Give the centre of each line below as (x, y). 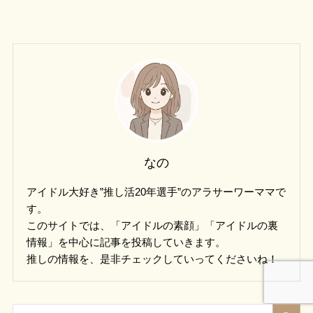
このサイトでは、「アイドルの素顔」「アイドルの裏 (153, 225)
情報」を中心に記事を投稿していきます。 (126, 242)
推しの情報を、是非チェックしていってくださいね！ (153, 259)
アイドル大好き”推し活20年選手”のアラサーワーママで (156, 191)
